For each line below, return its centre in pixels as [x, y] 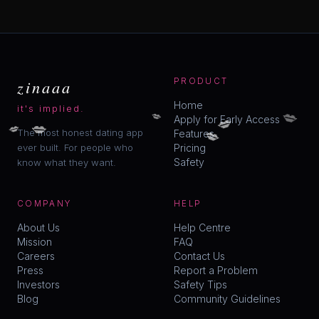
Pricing [190, 147]
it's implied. [51, 108]
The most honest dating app [80, 132]
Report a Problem [216, 270]
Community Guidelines [227, 298]
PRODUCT [201, 81]
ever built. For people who [75, 147]
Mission [35, 241]
